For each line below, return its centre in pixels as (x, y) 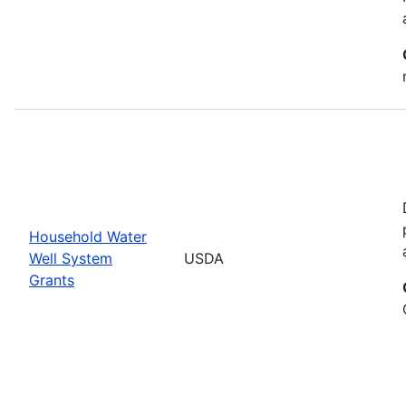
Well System (71, 258)
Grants (52, 280)
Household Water (88, 236)
